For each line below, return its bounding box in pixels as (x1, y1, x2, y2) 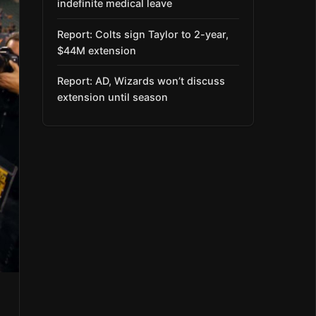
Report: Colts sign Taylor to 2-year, (57, 28, 229, 40)
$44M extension (57, 44, 136, 56)
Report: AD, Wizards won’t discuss (57, 74, 225, 87)
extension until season (57, 90, 168, 103)
